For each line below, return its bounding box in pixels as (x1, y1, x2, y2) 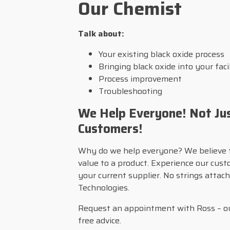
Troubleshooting (99, 84, 162, 98)
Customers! (78, 119, 143, 139)
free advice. (78, 214, 121, 227)
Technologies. (78, 181, 129, 194)
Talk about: (78, 27, 124, 40)
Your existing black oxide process (99, 47, 224, 61)
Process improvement (99, 72, 182, 85)
